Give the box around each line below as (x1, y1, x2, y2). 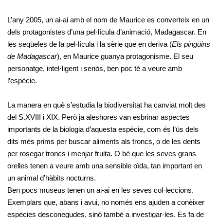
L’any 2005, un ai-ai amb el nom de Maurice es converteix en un (7, 15, 209, 24)
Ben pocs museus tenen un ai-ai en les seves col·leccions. (7, 185, 194, 194)
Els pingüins (172, 39, 210, 48)
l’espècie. (7, 76, 37, 85)
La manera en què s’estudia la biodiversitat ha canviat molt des (7, 100, 206, 109)
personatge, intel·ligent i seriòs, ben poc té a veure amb (7, 64, 182, 73)
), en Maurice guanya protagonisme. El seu (57, 52, 193, 60)
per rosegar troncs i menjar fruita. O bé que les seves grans (7, 149, 196, 158)
